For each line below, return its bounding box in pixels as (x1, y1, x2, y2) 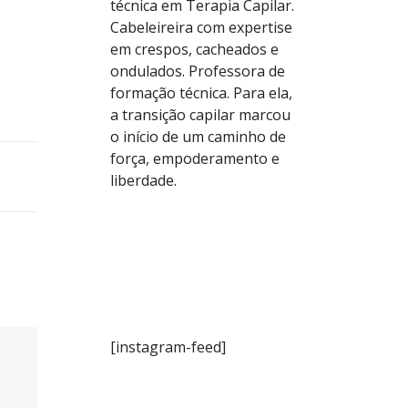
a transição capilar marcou (110, 105, 291, 126)
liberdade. (110, 170, 177, 191)
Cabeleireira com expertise (110, 17, 292, 38)
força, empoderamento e (110, 148, 280, 169)
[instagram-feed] (110, 337, 226, 358)
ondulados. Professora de (110, 61, 285, 82)
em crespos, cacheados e (110, 39, 279, 60)
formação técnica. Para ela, (110, 83, 292, 104)
